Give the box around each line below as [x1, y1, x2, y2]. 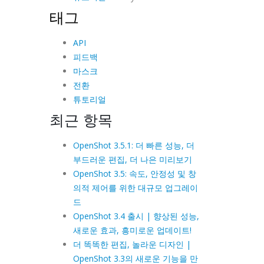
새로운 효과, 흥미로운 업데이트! [72, 224, 192, 236]
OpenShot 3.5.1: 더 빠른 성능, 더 [72, 139, 194, 151]
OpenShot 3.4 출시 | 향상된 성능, [72, 210, 199, 222]
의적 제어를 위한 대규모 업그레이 [72, 181, 198, 193]
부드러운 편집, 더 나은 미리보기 [72, 153, 192, 165]
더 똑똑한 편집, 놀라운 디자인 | [72, 238, 191, 250]
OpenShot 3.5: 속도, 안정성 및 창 [72, 167, 196, 179]
